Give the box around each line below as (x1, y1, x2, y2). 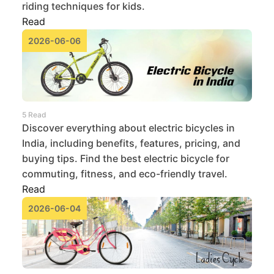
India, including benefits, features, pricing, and (22, 136, 240, 149)
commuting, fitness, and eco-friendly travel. (22, 167, 228, 180)
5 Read (22, 109, 46, 119)
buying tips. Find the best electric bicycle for (22, 152, 229, 165)
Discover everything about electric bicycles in (22, 121, 235, 134)
